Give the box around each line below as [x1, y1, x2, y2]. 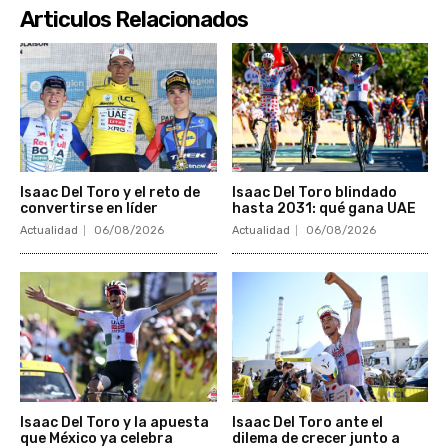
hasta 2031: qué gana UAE [231, 200, 416, 218]
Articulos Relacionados [20, 5, 248, 33]
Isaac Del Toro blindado [231, 184, 397, 202]
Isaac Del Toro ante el [231, 414, 383, 432]
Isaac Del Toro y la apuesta [20, 414, 209, 432]
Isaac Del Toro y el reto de [20, 184, 200, 202]
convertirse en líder [20, 200, 158, 218]
